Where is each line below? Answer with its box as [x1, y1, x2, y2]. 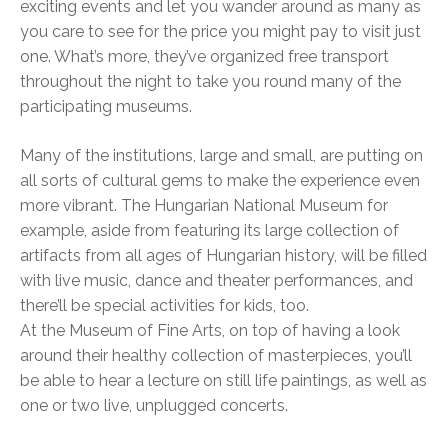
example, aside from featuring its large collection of [20, 221, 399, 241]
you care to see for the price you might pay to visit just [20, 22, 421, 42]
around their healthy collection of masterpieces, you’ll [20, 346, 412, 366]
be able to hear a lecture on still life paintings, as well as [20, 371, 427, 391]
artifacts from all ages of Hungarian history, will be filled [20, 246, 427, 266]
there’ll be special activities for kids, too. [20, 296, 309, 316]
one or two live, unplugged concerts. [20, 396, 288, 416]
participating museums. [20, 97, 200, 117]
